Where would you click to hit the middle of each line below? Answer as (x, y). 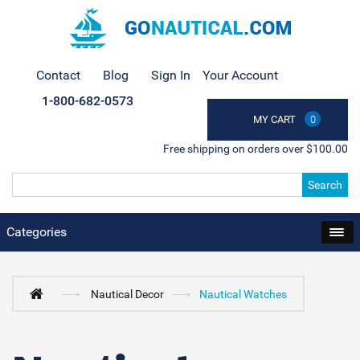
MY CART (274, 119)
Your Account (240, 75)
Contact (58, 75)
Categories (37, 232)
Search (325, 185)
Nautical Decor (128, 294)
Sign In (171, 75)
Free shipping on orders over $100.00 (256, 149)
